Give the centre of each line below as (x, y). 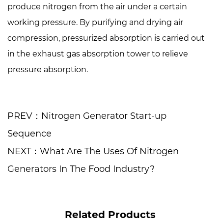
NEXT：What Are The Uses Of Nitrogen (93, 151)
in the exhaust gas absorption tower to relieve (98, 54)
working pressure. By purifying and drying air (95, 22)
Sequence (29, 134)
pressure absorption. (48, 69)
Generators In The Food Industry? (81, 169)
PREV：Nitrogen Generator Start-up (87, 116)
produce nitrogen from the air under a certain (97, 7)
